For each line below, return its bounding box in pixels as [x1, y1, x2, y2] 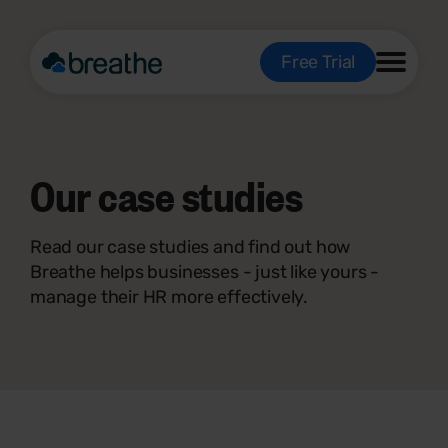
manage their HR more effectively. [30, 286, 309, 308]
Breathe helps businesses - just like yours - [30, 261, 380, 283]
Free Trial [280, 51, 355, 73]
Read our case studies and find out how [30, 236, 351, 258]
